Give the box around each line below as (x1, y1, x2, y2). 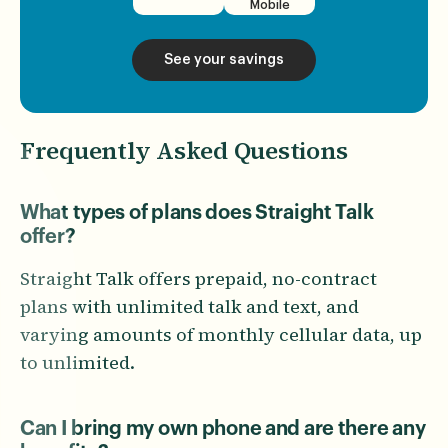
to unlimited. (20, 350, 135, 376)
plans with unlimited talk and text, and (20, 294, 359, 320)
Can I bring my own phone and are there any (20, 419, 426, 440)
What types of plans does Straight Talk (20, 203, 374, 224)
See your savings (164, 53, 284, 68)
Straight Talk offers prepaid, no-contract (20, 266, 377, 292)
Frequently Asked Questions (20, 134, 348, 168)
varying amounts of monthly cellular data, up (20, 322, 422, 348)
